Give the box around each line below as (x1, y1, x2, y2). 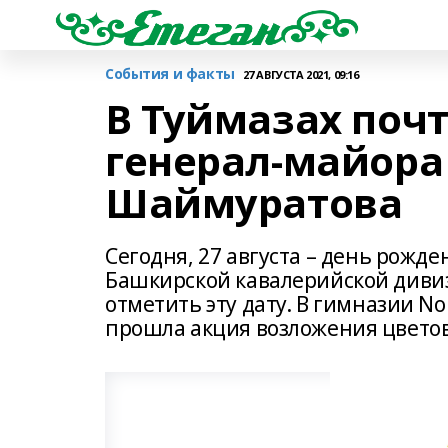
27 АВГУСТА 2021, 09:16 (242, 66, 359, 82)
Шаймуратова (105, 175, 403, 230)
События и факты (105, 64, 235, 83)
